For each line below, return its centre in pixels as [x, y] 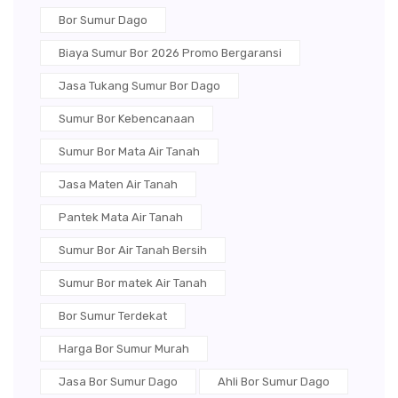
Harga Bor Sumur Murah [124, 348]
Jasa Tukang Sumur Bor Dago [139, 85]
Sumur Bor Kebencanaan [127, 118]
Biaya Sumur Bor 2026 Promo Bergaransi [170, 52]
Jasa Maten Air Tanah [118, 184]
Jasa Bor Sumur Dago [118, 381]
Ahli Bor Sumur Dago [274, 381]
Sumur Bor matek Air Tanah [133, 283]
